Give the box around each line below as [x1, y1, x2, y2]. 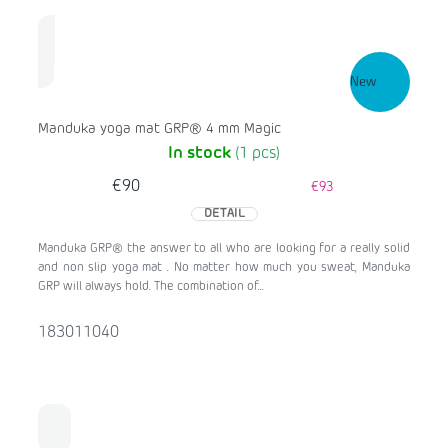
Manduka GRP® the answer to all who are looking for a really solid [38, 243, 410, 256]
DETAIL [203, 208, 245, 221]
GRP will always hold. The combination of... [38, 281, 264, 294]
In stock [168, 146, 235, 163]
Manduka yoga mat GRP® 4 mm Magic [38, 122, 281, 137]
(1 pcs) [235, 146, 280, 163]
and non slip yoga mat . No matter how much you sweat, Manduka [38, 262, 410, 275]
